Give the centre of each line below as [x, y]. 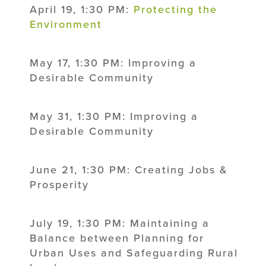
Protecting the [175, 9]
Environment [66, 24]
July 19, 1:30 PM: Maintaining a [120, 223]
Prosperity [59, 184]
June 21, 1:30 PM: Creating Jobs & [129, 170]
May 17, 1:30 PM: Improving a [113, 63]
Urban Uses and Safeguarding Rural [134, 253]
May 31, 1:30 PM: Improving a [114, 116]
